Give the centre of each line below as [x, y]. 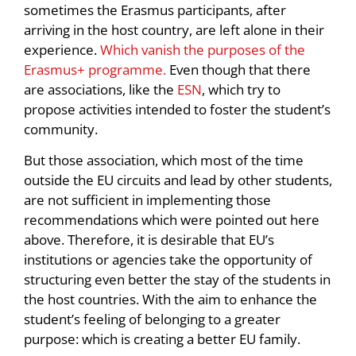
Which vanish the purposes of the [203, 49]
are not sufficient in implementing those [147, 199]
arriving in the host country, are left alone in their [174, 29]
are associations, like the [101, 89]
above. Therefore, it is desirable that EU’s [149, 239]
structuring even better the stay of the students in [177, 279]
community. [61, 129]
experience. [62, 49]
